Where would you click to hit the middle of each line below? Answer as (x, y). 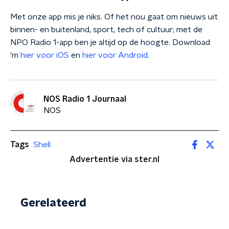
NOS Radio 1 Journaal (85, 99)
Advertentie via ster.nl (114, 159)
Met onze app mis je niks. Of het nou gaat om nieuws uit (114, 17)
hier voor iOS (45, 55)
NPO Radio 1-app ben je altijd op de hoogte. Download (110, 42)
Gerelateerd (53, 203)
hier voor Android (115, 55)
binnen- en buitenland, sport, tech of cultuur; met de (106, 30)
